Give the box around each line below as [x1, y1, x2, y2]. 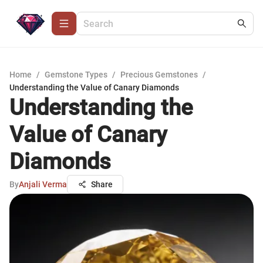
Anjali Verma [19, 180, 67, 189]
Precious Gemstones [120, 70, 198, 79]
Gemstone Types [45, 70, 107, 79]
